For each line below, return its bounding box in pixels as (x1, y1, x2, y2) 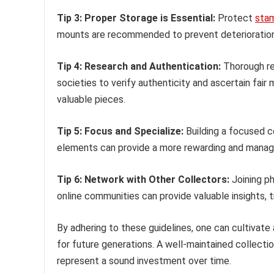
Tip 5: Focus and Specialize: (57, 125, 183, 137)
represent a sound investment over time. (57, 254, 231, 267)
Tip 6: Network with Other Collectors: (57, 173, 229, 185)
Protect (215, 12, 255, 24)
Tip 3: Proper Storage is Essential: (57, 12, 215, 24)
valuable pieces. (57, 93, 125, 105)
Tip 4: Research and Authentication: (57, 60, 221, 72)
